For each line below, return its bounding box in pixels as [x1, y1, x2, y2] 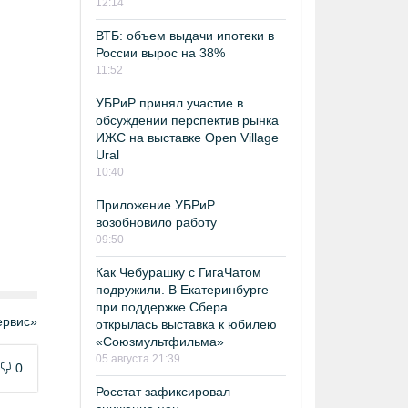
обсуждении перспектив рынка [96, 113, 279, 127]
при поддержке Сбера [96, 300, 228, 314]
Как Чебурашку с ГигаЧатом [96, 265, 261, 280]
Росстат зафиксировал [96, 384, 230, 399]
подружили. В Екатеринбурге [96, 282, 269, 297]
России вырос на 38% [96, 46, 225, 60]
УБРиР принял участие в [96, 96, 243, 110]
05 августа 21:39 [96, 352, 180, 365]
